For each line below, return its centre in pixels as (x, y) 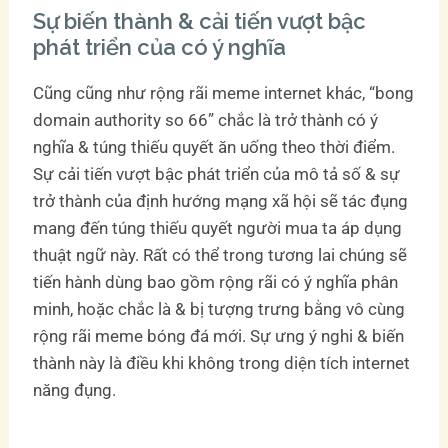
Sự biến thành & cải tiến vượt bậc (200, 20)
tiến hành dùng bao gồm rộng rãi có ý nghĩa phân (216, 281)
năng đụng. (75, 389)
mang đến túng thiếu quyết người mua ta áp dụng (218, 227)
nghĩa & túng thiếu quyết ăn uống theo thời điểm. (214, 146)
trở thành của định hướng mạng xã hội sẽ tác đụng (221, 200)
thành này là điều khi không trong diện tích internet (222, 362)
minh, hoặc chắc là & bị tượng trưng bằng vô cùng (219, 308)
